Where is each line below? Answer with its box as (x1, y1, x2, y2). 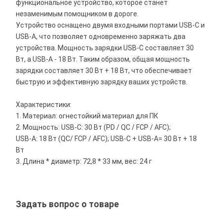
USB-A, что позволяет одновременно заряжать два (16, 33, 186, 40)
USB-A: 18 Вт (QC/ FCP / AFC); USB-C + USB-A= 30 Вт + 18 (16, 135, 197, 143)
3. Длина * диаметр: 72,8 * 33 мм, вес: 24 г (16, 157, 152, 165)
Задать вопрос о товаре (16, 199, 119, 209)
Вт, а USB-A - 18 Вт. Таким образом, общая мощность (16, 55, 190, 63)
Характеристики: (16, 101, 72, 109)
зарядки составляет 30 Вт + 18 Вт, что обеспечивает (16, 67, 192, 74)
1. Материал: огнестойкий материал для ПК (16, 112, 159, 120)
